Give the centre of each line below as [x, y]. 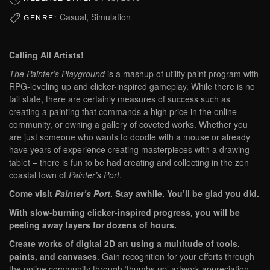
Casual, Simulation [95, 17]
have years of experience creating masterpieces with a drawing [129, 149]
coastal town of [39, 174]
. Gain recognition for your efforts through [176, 256]
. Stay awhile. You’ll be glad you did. [185, 193]
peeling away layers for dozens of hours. [93, 224]
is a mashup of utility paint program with [182, 73]
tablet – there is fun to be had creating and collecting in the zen [129, 162]
